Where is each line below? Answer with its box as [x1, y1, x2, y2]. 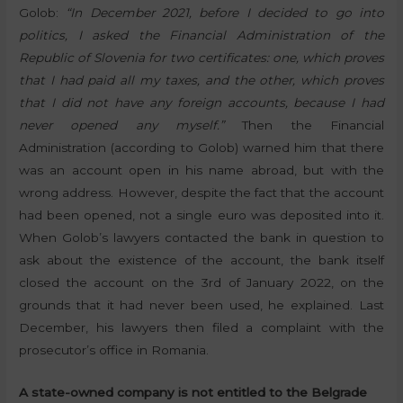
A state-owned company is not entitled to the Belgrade [19, 384, 368, 399]
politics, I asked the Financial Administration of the [19, 27, 384, 42]
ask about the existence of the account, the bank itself [19, 252, 384, 267]
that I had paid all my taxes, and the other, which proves [19, 72, 384, 87]
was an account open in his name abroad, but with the [19, 162, 384, 177]
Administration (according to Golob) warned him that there [19, 139, 384, 155]
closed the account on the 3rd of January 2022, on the [19, 274, 384, 290]
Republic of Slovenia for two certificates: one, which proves [19, 49, 384, 65]
